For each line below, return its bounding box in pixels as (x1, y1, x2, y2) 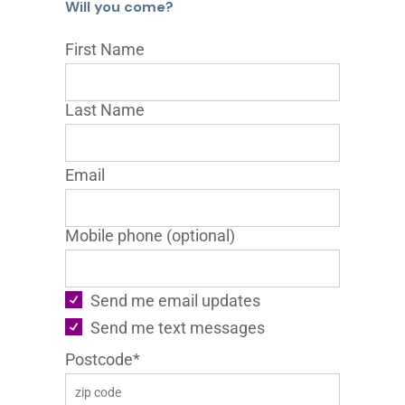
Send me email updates (90, 290, 261, 310)
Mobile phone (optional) (65, 225, 236, 245)
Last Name (65, 99, 146, 119)
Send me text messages (90, 317, 266, 337)
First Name (65, 39, 146, 59)
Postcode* (65, 349, 141, 369)
